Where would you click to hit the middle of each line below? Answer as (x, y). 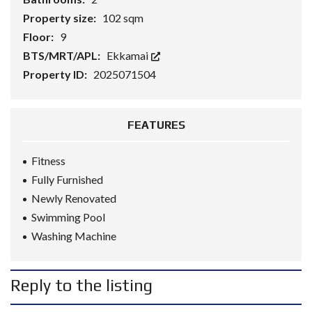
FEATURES (156, 125)
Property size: (61, 18)
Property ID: (56, 74)
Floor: (39, 37)
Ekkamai (128, 55)
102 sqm (123, 18)
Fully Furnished (67, 179)
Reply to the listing (81, 285)
